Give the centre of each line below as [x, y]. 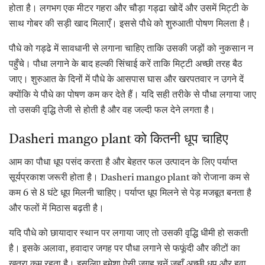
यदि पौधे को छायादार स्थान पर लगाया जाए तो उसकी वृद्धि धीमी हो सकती [129, 234]
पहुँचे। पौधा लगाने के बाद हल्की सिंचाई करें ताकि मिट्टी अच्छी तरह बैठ [126, 64]
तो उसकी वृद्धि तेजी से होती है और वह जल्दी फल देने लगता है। [112, 110]
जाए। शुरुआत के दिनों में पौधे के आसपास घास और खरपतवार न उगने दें [126, 80]
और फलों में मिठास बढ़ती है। [56, 209]
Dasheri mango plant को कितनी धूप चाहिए [119, 140]
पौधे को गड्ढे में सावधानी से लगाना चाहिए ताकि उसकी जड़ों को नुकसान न [131, 49]
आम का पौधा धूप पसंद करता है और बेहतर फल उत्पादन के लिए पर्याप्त [123, 163]
